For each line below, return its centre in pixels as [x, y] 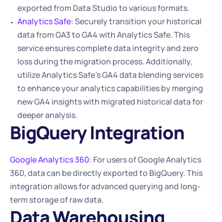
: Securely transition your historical [136, 21]
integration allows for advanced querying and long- [105, 186]
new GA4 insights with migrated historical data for [110, 102]
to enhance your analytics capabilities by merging [110, 88]
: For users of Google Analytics [145, 160]
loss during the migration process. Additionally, [105, 61]
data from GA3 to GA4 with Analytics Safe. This [104, 35]
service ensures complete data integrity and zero [108, 48]
